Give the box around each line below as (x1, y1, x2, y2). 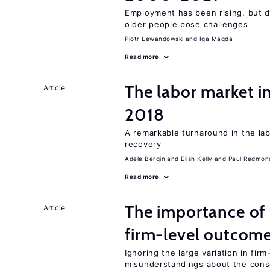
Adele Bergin (125, 155, 165, 162)
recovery (125, 139, 162, 149)
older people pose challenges (125, 19, 248, 29)
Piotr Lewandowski (125, 35, 184, 42)
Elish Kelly (181, 155, 213, 162)
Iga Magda (199, 35, 233, 42)
